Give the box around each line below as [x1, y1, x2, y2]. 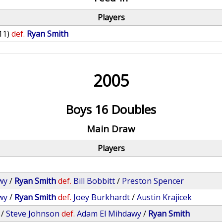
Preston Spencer [122, 175, 184, 186]
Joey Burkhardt [73, 192, 130, 203]
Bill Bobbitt [73, 175, 115, 186]
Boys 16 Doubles [65, 101, 156, 117]
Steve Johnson [6, 208, 60, 219]
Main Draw [86, 122, 135, 135]
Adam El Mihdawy [77, 208, 142, 219]
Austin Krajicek [137, 192, 192, 203]
